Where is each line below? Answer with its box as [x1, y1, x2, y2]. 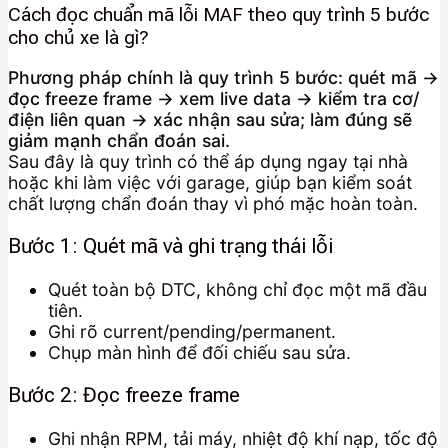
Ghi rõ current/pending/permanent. [48, 320, 336, 342]
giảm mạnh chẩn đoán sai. [8, 129, 230, 151]
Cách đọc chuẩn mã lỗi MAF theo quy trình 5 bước [8, 3, 429, 27]
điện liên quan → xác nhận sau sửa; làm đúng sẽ [8, 108, 412, 130]
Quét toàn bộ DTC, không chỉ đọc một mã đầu [48, 278, 427, 300]
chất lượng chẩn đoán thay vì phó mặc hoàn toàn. [8, 192, 418, 214]
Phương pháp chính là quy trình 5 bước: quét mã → [8, 66, 439, 88]
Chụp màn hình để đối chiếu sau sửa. [48, 341, 351, 363]
